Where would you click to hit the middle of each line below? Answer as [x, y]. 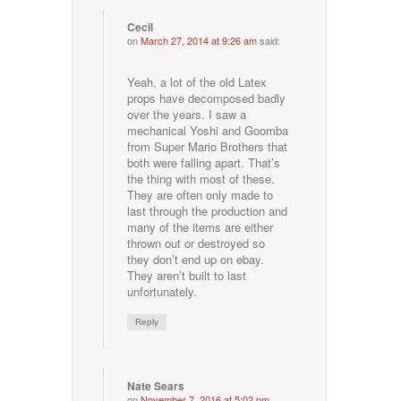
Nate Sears [156, 386]
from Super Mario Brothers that [208, 146]
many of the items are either [200, 226]
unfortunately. [162, 291]
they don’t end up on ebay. [196, 259]
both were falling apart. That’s [204, 162]
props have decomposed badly [207, 98]
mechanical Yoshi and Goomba [208, 130]
